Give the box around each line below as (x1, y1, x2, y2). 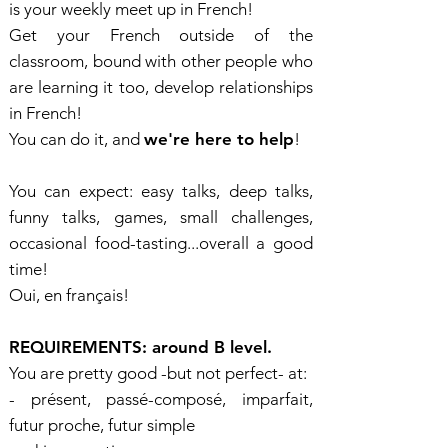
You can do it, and (9, 129, 144, 149)
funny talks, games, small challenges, (9, 207, 313, 227)
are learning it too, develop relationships (9, 77, 313, 97)
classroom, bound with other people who (9, 51, 313, 71)
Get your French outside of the (9, 25, 313, 45)
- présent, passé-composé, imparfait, (9, 389, 313, 409)
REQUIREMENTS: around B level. (9, 337, 272, 357)
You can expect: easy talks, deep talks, (9, 181, 313, 201)
